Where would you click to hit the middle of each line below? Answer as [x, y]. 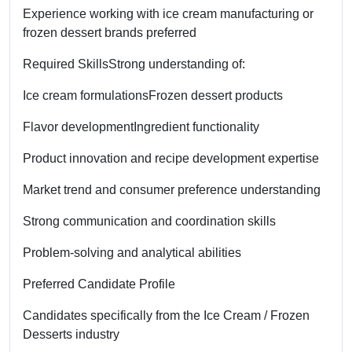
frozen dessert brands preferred [110, 32]
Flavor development [78, 126]
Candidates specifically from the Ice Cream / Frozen [166, 315]
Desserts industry [71, 334]
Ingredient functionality [196, 126]
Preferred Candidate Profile [99, 284]
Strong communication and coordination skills [149, 221]
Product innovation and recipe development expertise [171, 158]
